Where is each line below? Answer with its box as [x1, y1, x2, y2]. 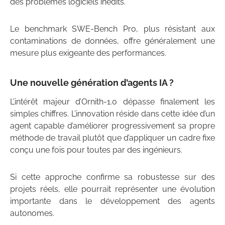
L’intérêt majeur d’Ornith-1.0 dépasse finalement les [10, 96, 215, 106]
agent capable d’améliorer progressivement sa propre [10, 121, 215, 131]
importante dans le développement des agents [10, 196, 215, 206]
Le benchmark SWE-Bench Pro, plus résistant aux [10, 24, 215, 34]
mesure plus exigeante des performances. [10, 48, 166, 58]
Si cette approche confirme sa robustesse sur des [10, 172, 215, 182]
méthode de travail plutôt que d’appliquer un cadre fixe [10, 133, 215, 143]
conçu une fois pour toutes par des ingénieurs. [10, 145, 182, 155]
